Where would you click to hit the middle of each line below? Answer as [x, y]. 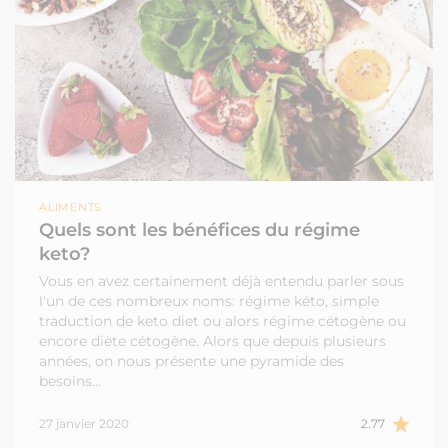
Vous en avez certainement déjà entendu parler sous [221, 281]
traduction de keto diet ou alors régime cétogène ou [222, 321]
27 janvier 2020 [84, 424]
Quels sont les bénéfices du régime [199, 230]
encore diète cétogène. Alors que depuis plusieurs [212, 341]
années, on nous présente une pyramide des [191, 361]
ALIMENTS [74, 207]
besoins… [70, 381]
